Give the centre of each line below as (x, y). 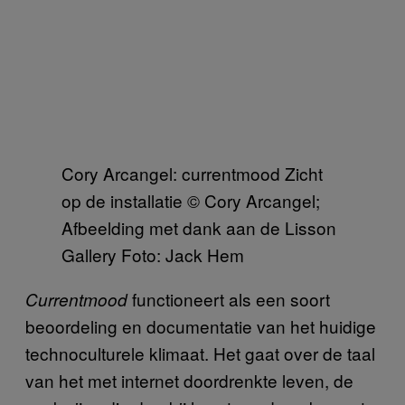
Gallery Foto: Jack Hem (153, 254)
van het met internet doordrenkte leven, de (189, 380)
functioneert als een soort (231, 299)
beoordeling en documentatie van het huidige (201, 326)
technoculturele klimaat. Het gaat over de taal (200, 353)
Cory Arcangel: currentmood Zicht (192, 173)
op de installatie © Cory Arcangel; (191, 200)
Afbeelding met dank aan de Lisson (199, 227)
